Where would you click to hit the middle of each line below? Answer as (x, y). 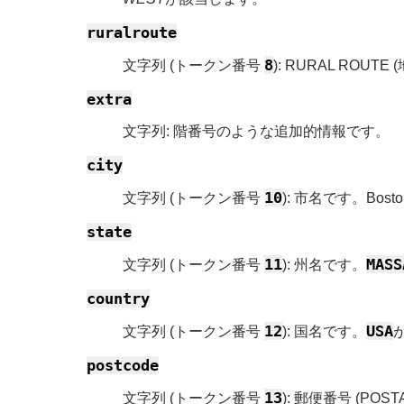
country (118, 298)
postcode (123, 365)
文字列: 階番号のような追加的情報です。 (256, 131)
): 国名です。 (324, 331)
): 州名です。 (324, 264)
